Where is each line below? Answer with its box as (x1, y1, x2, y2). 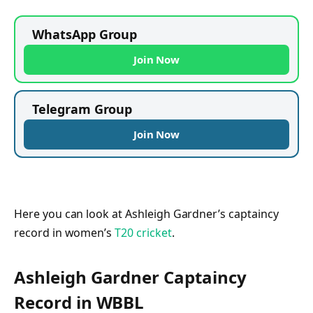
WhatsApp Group (32, 25, 138, 43)
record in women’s (14, 224, 115, 240)
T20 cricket (115, 224, 172, 240)
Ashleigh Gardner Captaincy (14, 265, 247, 289)
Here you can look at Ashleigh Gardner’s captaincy (14, 205, 279, 221)
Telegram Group (32, 100, 133, 117)
